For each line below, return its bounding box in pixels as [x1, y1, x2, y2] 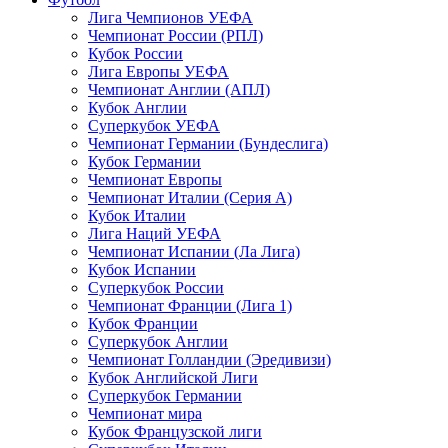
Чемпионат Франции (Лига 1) [88, 296, 292, 314]
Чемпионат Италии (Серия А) [88, 188, 292, 206]
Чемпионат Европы [88, 170, 222, 188]
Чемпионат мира [88, 404, 202, 422]
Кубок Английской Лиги [88, 368, 258, 386]
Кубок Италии [88, 206, 186, 224]
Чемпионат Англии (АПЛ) [88, 80, 270, 98]
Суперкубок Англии [88, 332, 228, 350]
